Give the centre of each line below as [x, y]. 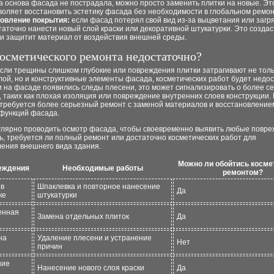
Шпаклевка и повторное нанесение [99, 187]
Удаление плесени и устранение [94, 238]
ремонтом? [243, 172]
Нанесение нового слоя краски [91, 268]
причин [50, 246]
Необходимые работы [103, 168]
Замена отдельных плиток [83, 217]
